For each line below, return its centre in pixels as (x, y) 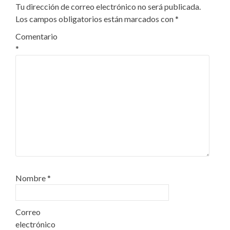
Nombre (31, 178)
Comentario (36, 36)
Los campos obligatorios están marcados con (95, 19)
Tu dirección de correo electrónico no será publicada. (108, 7)
